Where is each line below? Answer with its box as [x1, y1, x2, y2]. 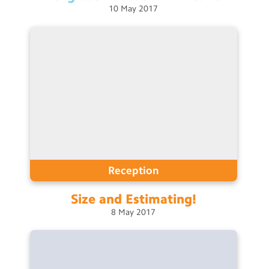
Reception [107, 163, 159, 177]
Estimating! [125, 191, 196, 207]
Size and [70, 191, 122, 207]
